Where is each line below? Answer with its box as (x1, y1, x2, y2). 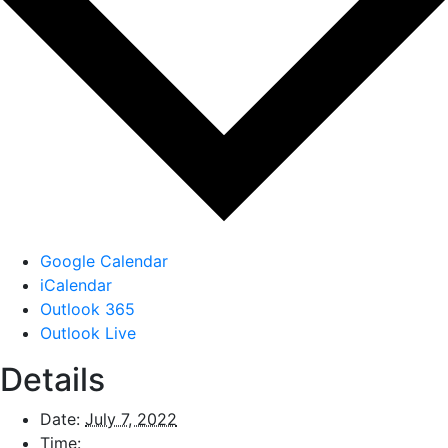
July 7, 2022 (85, 409, 177, 429)
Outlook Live (40, 323, 136, 343)
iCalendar (40, 275, 112, 295)
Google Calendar (40, 251, 168, 271)
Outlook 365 (40, 299, 135, 319)
